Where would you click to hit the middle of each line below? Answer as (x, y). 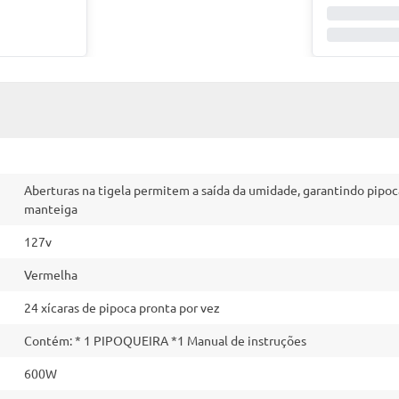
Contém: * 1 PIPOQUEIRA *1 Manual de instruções (165, 340)
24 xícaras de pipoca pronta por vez (122, 307)
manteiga (51, 208)
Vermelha (51, 274)
